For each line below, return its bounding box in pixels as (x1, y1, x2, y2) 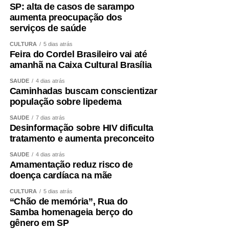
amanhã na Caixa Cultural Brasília (9, 60, 152, 71)
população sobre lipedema (9, 97, 122, 107)
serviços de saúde (9, 23, 86, 34)
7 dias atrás (35, 114, 65, 121)
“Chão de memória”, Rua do (9, 196, 128, 207)
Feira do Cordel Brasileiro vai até (9, 49, 147, 60)
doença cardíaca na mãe (9, 170, 112, 181)
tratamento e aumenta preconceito (9, 133, 154, 144)
